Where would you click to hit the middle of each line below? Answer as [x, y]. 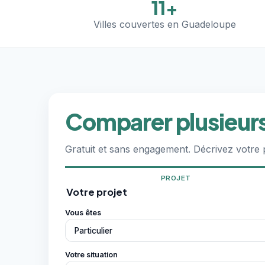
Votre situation [91, 255]
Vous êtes [83, 213]
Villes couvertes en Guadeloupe [165, 24]
